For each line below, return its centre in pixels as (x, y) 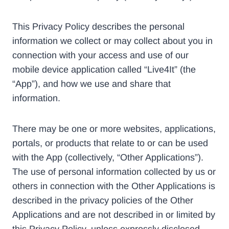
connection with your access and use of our (100, 55)
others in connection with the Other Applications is (114, 186)
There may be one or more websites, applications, (114, 129)
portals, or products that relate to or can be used (110, 143)
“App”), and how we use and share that (91, 84)
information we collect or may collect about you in (112, 41)
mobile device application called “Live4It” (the (104, 70)
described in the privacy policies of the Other (103, 201)
